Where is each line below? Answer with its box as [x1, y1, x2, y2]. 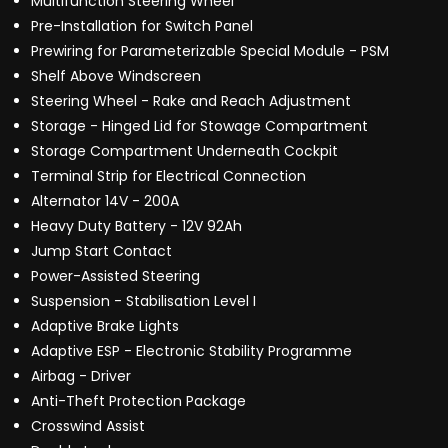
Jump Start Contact [31, 241, 172, 262]
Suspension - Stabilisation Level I [31, 291, 256, 312]
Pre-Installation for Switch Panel [31, 16, 253, 37]
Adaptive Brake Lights [31, 316, 179, 337]
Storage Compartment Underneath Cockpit [31, 141, 338, 162]
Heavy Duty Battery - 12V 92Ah [31, 216, 242, 237]
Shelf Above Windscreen [31, 66, 201, 87]
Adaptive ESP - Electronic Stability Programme [31, 341, 352, 362]
